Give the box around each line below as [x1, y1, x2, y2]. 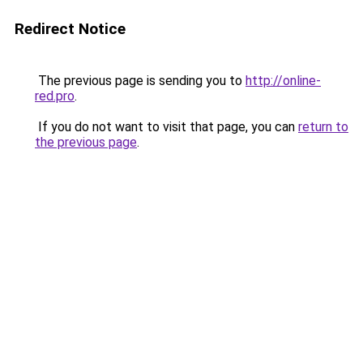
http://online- [246, 73, 321, 88]
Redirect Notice [15, 19, 126, 38]
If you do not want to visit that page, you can [35, 119, 298, 135]
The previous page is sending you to [35, 73, 246, 88]
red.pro [35, 88, 75, 104]
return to [298, 119, 348, 135]
